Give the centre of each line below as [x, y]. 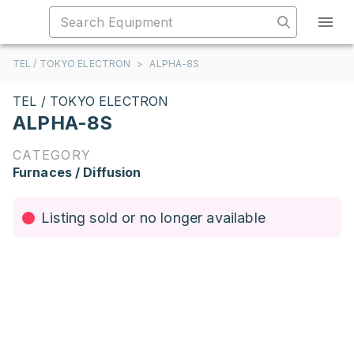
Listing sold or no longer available [153, 218]
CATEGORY [52, 155]
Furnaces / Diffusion [77, 172]
